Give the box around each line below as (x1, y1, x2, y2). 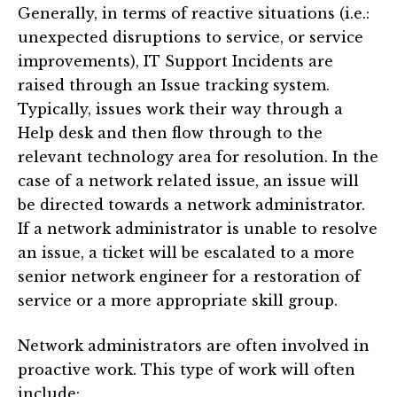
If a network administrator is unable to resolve (18, 220, 378, 238)
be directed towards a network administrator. (18, 196, 365, 214)
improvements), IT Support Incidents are (18, 52, 333, 71)
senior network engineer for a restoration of (18, 268, 361, 286)
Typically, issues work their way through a (18, 100, 343, 119)
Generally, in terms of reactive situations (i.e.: (18, 4, 370, 23)
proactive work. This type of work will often (18, 361, 355, 379)
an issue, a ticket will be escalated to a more (18, 244, 354, 262)
